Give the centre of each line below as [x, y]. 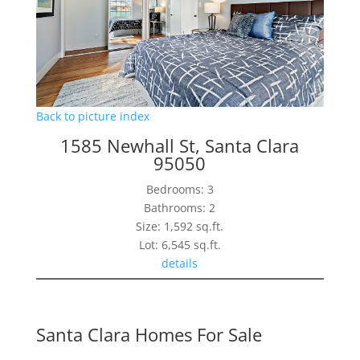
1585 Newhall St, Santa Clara [180, 146]
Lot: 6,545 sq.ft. [180, 245]
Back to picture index [92, 117]
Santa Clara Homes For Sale [149, 335]
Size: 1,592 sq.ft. [180, 227]
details [180, 264]
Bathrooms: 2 [180, 208]
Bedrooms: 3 [180, 190]
